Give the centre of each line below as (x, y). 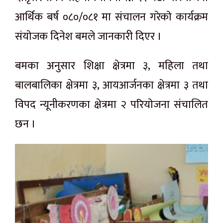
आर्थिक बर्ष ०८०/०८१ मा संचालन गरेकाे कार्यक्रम (111, 17)
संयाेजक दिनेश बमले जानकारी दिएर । (88, 36)
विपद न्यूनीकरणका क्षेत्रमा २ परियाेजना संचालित (111, 105)
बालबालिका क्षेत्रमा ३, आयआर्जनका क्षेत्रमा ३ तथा (111, 85)
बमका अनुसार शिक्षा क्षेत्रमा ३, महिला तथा (111, 66)
